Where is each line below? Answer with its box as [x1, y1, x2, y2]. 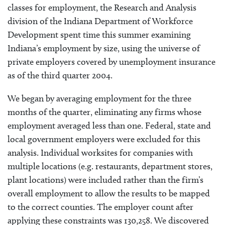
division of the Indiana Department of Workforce [8, 16, 193, 27]
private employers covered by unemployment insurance [8, 56, 215, 68]
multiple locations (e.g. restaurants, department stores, [8, 160, 212, 172]
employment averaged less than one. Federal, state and [8, 120, 211, 131]
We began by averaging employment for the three [8, 92, 191, 104]
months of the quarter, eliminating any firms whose [8, 106, 201, 118]
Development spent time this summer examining [8, 29, 191, 41]
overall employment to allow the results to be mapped [8, 187, 210, 199]
